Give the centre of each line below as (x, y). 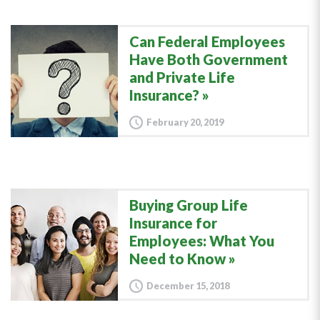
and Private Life (182, 77)
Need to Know (177, 259)
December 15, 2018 (188, 286)
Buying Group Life (189, 205)
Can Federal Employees (207, 41)
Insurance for (173, 223)
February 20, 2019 (185, 122)
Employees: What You (202, 241)
